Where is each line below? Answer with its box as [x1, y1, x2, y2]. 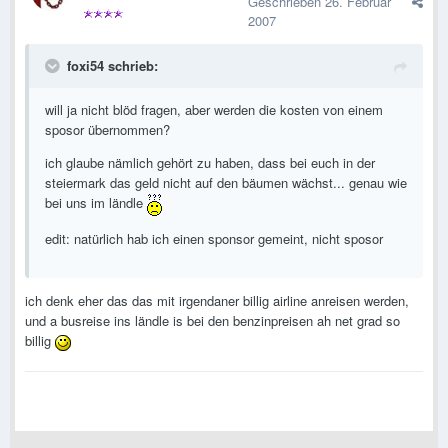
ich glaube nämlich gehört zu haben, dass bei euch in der [45, 153, 375, 173]
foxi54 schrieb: [67, 56, 158, 76]
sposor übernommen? [45, 120, 170, 140]
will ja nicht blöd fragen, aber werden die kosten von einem [45, 100, 383, 120]
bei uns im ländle [45, 193, 147, 213]
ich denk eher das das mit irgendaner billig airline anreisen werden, [25, 290, 409, 310]
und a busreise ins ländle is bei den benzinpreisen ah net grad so [25, 310, 400, 330]
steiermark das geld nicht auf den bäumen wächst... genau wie [45, 173, 407, 193]
